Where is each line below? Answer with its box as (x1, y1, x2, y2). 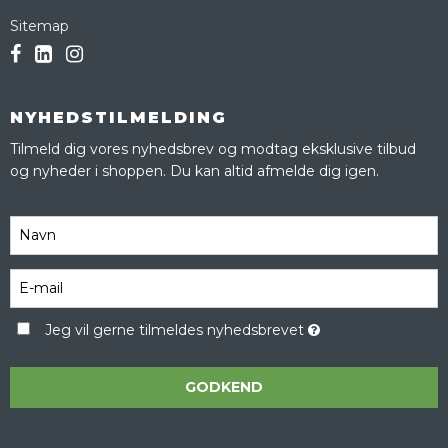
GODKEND (185, 378, 263, 397)
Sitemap (10, 17, 69, 36)
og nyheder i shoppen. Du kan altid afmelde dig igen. (10, 162, 379, 181)
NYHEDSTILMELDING (10, 108, 227, 128)
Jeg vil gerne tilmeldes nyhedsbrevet (44, 321, 308, 340)
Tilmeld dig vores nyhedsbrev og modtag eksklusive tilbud (10, 140, 416, 159)
